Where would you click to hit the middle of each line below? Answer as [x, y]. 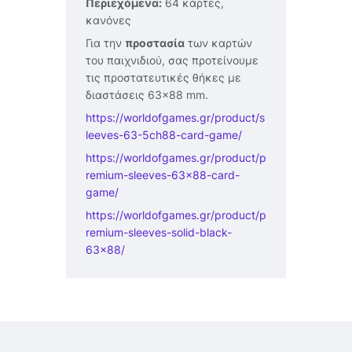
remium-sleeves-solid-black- [159, 232]
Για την [105, 42]
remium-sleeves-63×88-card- [163, 174]
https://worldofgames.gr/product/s [175, 117]
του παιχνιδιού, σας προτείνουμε [172, 60]
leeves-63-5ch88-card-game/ [164, 134]
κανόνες [108, 20]
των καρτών [218, 42]
